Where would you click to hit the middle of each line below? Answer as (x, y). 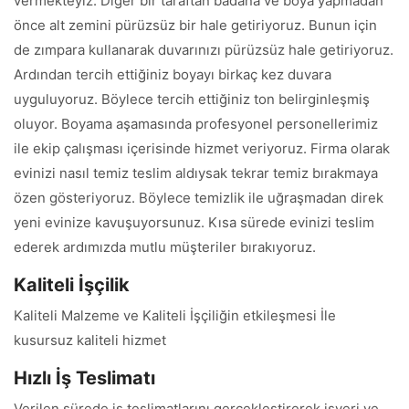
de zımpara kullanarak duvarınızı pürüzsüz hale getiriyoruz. (204, 50)
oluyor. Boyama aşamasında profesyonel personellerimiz (196, 124)
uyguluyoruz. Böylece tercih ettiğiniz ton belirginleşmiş (192, 99)
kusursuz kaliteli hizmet (90, 340)
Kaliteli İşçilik (72, 285)
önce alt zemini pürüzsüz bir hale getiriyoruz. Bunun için (195, 25)
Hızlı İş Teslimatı (84, 378)
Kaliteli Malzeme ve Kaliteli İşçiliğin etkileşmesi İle (175, 315)
